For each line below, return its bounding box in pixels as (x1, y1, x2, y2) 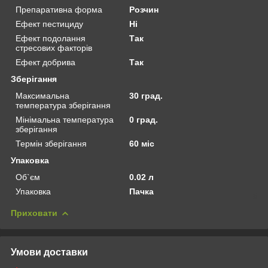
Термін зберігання (16, 138, 87, 148)
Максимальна (16, 90, 69, 100)
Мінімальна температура (16, 114, 114, 124)
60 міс (129, 138, 155, 148)
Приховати (11, 208, 57, 218)
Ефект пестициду (16, 19, 83, 29)
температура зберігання (16, 100, 111, 110)
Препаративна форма (16, 4, 102, 14)
